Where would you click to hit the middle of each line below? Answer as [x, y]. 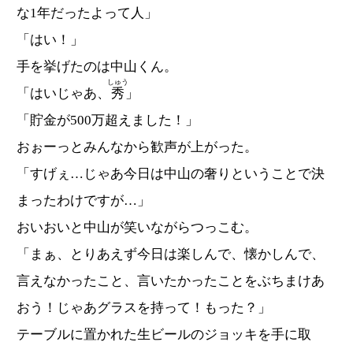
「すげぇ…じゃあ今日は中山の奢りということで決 [171, 174]
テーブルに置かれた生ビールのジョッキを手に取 [164, 335]
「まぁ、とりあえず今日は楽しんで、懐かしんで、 [171, 255]
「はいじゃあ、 [63, 94]
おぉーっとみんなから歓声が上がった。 [137, 147]
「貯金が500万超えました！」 [108, 121]
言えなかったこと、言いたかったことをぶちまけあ [171, 281]
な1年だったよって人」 [87, 13]
